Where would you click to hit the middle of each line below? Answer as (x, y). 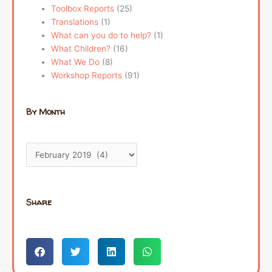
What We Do (76, 62)
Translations (75, 22)
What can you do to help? (101, 36)
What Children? (81, 49)
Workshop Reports (87, 76)
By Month (46, 111)
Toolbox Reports (83, 9)
